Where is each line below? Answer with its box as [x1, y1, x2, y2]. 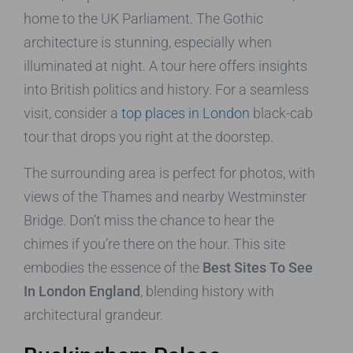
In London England [24, 282, 140, 299]
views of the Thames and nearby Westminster [24, 188, 307, 205]
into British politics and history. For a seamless [24, 80, 309, 98]
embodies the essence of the [24, 258, 203, 276]
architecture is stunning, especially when [24, 33, 272, 50]
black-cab [250, 104, 313, 121]
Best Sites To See [203, 258, 313, 276]
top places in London [121, 104, 250, 121]
